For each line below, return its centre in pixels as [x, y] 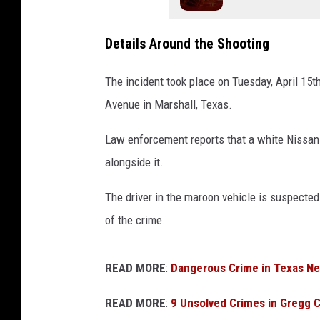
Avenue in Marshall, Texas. [169, 104]
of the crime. [135, 220]
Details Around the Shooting [187, 44]
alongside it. [134, 162]
